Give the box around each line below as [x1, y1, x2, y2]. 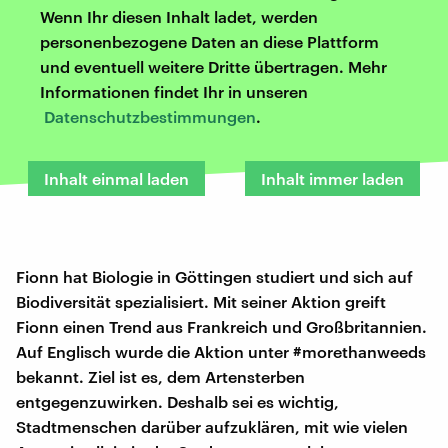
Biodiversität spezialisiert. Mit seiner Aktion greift [16, 291, 386, 311]
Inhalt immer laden [261, 168, 404, 188]
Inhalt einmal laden [44, 168, 189, 188]
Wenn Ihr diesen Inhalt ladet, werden [40, 6, 318, 26]
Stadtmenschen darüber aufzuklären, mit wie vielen [16, 416, 408, 436]
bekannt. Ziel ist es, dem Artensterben [16, 366, 305, 386]
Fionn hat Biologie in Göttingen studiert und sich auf [16, 266, 413, 286]
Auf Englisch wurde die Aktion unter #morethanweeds [16, 341, 426, 361]
